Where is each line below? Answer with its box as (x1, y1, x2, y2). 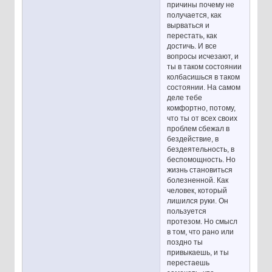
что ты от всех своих (167, 114, 238, 123)
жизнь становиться (167, 165, 233, 174)
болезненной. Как (167, 175, 229, 185)
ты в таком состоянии (167, 62, 242, 71)
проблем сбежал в (167, 124, 230, 133)
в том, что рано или (167, 227, 234, 236)
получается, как (167, 10, 222, 19)
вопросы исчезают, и (167, 52, 239, 61)
